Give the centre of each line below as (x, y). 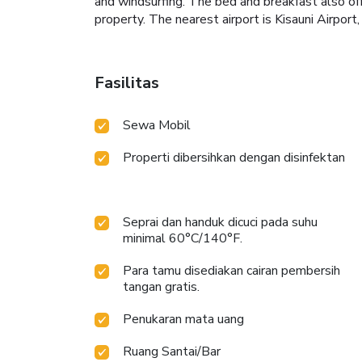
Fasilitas (127, 83)
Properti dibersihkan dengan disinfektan (234, 158)
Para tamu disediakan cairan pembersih (232, 271)
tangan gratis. (161, 287)
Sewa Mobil (157, 126)
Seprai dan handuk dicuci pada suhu (220, 223)
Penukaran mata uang (183, 320)
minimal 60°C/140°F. (183, 239)
